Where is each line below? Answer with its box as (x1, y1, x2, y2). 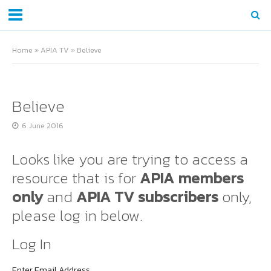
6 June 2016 (22, 120, 64, 131)
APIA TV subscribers (76, 185, 218, 208)
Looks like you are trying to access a (12, 148, 248, 171)
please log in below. (12, 204, 142, 227)
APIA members (140, 166, 244, 189)
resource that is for (12, 166, 140, 189)
